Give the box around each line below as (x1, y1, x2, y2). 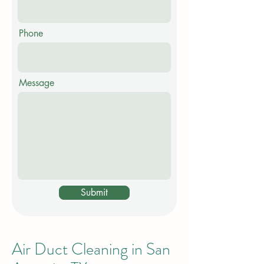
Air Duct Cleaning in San (12, 237, 170, 261)
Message (19, 77, 54, 89)
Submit (81, 186, 108, 199)
